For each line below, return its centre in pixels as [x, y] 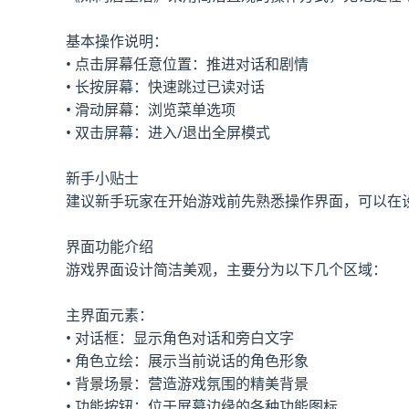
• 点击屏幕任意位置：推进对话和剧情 [187, 64]
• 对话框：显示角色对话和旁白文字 [180, 338]
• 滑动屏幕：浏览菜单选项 [151, 110]
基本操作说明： [117, 41]
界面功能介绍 [110, 246]
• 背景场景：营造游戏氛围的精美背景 [187, 383]
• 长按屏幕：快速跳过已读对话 [165, 87]
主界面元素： [110, 315]
